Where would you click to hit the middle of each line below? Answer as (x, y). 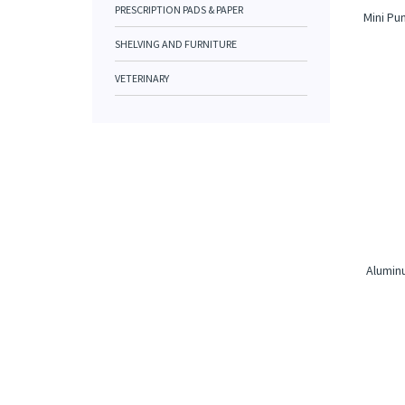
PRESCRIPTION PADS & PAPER (179, 9)
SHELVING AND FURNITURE (176, 44)
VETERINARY (142, 78)
